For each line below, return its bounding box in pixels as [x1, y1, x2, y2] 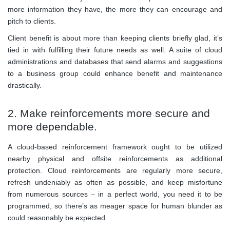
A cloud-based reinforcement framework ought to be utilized [8, 142, 222, 151]
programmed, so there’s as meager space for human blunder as [8, 201, 222, 210]
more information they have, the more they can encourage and [8, 5, 222, 13]
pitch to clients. [8, 16, 56, 25]
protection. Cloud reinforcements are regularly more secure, [8, 166, 222, 175]
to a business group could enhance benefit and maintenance [8, 69, 222, 78]
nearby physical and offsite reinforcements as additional [8, 154, 222, 163]
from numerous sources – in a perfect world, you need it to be [8, 189, 222, 198]
